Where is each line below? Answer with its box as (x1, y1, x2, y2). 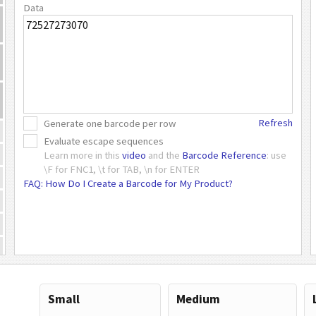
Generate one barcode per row (43, 117, 176, 130)
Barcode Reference (181, 148, 267, 162)
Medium (176, 291, 220, 307)
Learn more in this (43, 148, 122, 162)
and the (145, 148, 182, 162)
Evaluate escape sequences (43, 134, 164, 147)
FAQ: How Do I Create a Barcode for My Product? (23, 176, 233, 190)
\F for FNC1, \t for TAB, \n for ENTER (43, 162, 200, 176)
